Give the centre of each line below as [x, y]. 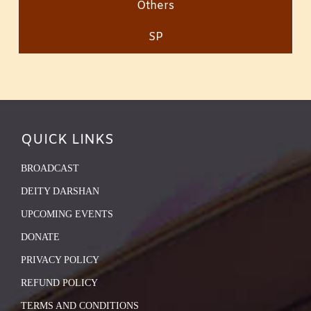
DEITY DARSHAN [60, 191]
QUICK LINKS [67, 140]
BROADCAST [50, 168]
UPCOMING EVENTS [67, 214]
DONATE [40, 237]
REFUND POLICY [59, 283]
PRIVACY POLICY [60, 260]
